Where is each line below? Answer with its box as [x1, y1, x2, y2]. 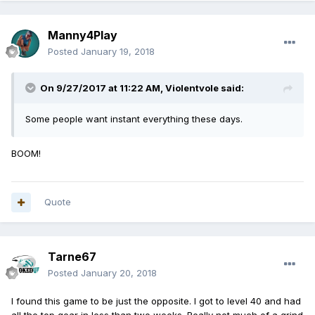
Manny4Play [48, 28, 117, 43]
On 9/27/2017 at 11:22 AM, [40, 82, 165, 94]
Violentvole [165, 82, 219, 94]
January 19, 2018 [81, 46, 155, 58]
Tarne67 [48, 250, 96, 264]
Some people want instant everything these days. [25, 113, 243, 125]
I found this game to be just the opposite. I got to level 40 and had [11, 295, 301, 307]
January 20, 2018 [81, 267, 157, 279]
